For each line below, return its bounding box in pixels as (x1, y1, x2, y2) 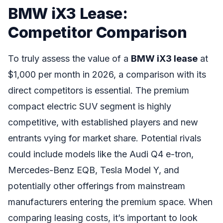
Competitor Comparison (8, 22, 187, 41)
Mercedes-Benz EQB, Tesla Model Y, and (8, 164, 179, 175)
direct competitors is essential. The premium (8, 85, 189, 96)
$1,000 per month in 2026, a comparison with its (8, 69, 206, 80)
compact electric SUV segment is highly (8, 101, 171, 111)
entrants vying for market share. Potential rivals (8, 132, 201, 143)
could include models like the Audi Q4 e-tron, (8, 148, 194, 159)
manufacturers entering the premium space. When (8, 196, 213, 207)
